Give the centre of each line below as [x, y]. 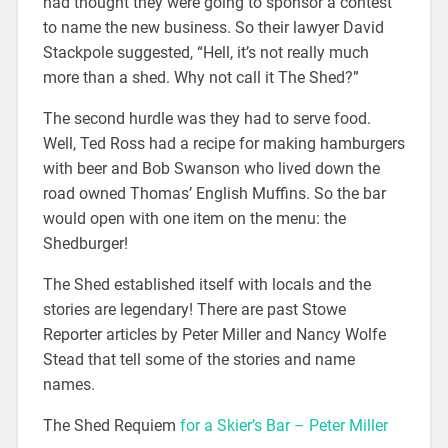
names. [68, 385]
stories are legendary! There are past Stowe [194, 310]
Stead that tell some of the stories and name [198, 360]
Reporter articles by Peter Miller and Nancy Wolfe [214, 335]
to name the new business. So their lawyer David [213, 28]
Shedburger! [85, 244]
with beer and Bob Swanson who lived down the [211, 169]
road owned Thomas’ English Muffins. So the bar [214, 194]
